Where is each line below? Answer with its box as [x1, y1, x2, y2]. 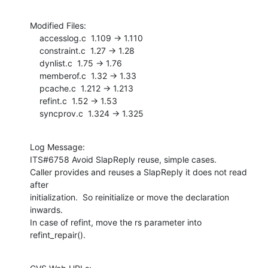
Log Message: [30, 141, 85, 152]
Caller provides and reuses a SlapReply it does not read [30, 166, 247, 177]
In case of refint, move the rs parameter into [30, 217, 202, 227]
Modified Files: [30, 20, 86, 31]
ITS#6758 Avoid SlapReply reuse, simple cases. [30, 154, 217, 165]
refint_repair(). [30, 229, 86, 240]
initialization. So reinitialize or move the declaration [30, 191, 229, 202]
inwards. [30, 204, 63, 215]
